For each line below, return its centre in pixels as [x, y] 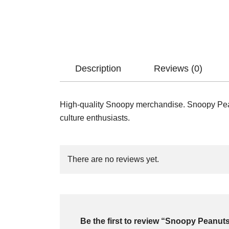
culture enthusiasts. [95, 118]
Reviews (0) [178, 68]
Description [98, 68]
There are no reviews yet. [113, 159]
